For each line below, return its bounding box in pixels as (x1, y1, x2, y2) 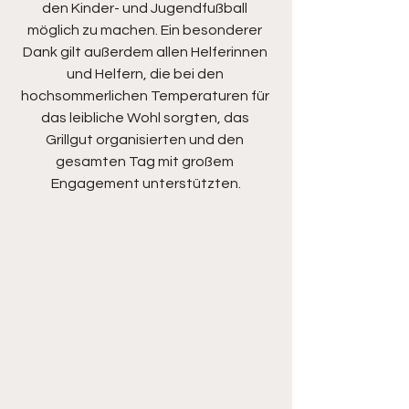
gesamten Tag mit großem (56, 154, 236, 170)
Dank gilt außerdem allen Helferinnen (22, 45, 270, 60)
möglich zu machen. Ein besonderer (27, 23, 265, 38)
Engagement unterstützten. (51, 176, 241, 192)
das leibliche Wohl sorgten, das (40, 110, 252, 126)
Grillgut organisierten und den (46, 132, 246, 148)
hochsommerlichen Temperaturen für (20, 89, 272, 104)
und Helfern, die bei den (66, 67, 226, 82)
